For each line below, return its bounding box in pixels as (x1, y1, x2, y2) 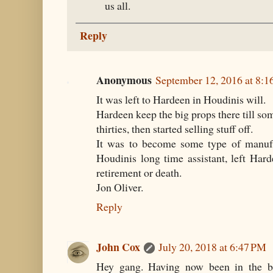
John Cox (96, 238, 140, 255)
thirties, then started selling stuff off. (96, 121, 253, 136)
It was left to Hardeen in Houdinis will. (96, 92, 266, 107)
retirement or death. (96, 165, 182, 180)
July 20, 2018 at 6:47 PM (158, 239, 266, 254)
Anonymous (96, 72, 152, 88)
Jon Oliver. (96, 180, 143, 195)
